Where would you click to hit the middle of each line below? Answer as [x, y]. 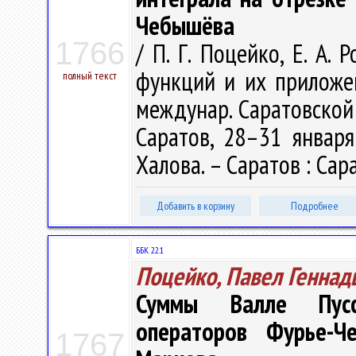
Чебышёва [185, 25]
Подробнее [315, 206]
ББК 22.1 [150, 250]
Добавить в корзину [195, 206]
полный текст [90, 75]
